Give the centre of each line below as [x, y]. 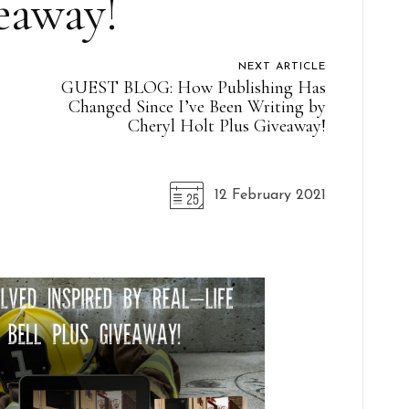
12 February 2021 [270, 195]
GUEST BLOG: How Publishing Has [193, 87]
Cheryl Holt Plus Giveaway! [226, 126]
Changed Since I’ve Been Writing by [197, 106]
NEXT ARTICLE [282, 66]
